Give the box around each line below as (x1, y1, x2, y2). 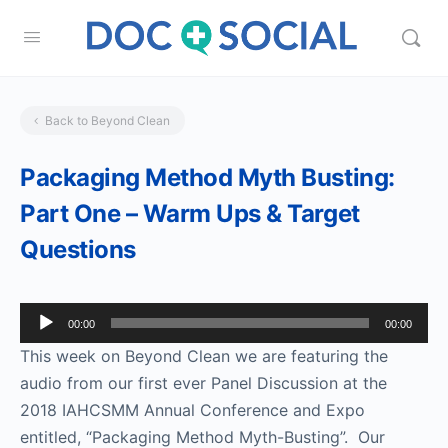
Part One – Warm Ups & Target (20, 199, 360, 228)
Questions (20, 235, 136, 264)
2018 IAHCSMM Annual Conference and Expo (20, 400, 365, 420)
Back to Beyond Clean (45, 113, 170, 128)
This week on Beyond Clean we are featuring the (20, 346, 388, 366)
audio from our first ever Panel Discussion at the (20, 373, 387, 393)
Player (19, 332, 66, 352)
